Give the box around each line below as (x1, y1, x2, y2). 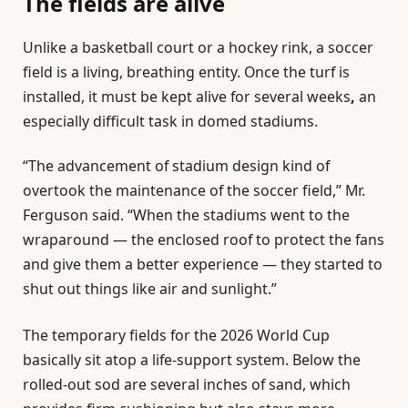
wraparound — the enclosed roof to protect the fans (23, 229, 384, 250)
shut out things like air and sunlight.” (23, 279, 277, 300)
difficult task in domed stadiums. (93, 111, 318, 132)
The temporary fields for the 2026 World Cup (23, 325, 330, 346)
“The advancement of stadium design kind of (23, 156, 330, 177)
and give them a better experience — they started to (23, 254, 382, 275)
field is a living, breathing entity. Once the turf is (23, 62, 350, 83)
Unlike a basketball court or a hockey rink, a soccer (23, 37, 373, 58)
